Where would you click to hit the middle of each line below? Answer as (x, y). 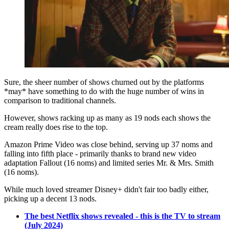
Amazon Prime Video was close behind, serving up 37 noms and (108, 144)
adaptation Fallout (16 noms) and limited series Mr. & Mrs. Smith (109, 163)
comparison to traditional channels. (60, 100)
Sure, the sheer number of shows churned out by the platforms (104, 82)
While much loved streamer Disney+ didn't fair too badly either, (106, 189)
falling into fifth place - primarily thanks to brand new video (100, 153)
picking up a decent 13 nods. (50, 198)
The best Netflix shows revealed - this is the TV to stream (122, 216)
